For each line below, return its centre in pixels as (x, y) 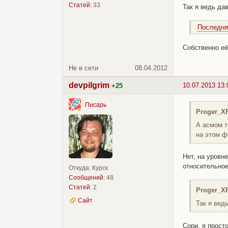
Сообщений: (87, 178)
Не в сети (83, 68)
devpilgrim (89, 85)
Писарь (96, 105)
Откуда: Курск (88, 168)
